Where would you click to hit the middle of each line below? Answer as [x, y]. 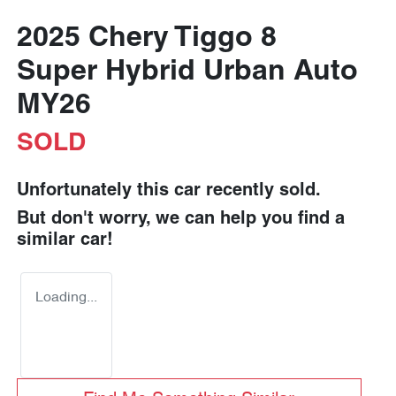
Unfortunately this [95, 191]
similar [49, 240]
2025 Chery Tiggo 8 [147, 39]
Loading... [66, 298]
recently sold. [261, 191]
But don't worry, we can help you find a [181, 219]
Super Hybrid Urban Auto [187, 72]
